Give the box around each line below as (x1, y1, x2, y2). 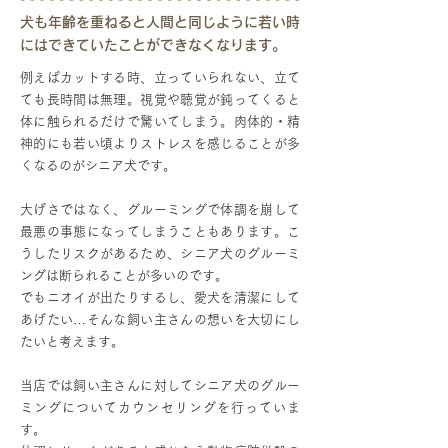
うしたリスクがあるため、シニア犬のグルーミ (20, 247, 300, 260)
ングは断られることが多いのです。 (20, 269, 228, 282)
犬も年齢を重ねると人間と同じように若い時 (20, 15, 300, 29)
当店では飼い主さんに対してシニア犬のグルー (20, 379, 300, 392)
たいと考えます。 (20, 335, 124, 348)
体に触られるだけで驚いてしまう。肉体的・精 (20, 115, 300, 128)
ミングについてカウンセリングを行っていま (20, 401, 300, 414)
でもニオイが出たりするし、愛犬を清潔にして (20, 291, 300, 304)
